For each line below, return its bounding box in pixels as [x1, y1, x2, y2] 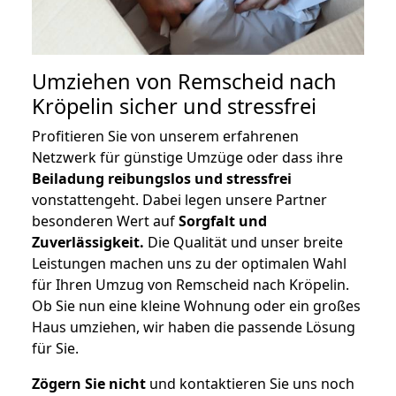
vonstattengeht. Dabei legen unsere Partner [32, 190, 327, 210]
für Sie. [32, 339, 79, 359]
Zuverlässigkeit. [32, 232, 144, 253]
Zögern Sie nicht [32, 374, 146, 394]
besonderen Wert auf [32, 211, 179, 232]
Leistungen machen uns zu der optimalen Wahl [32, 254, 346, 274]
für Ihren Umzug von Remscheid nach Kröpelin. [32, 275, 349, 295]
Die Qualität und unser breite [144, 232, 343, 253]
